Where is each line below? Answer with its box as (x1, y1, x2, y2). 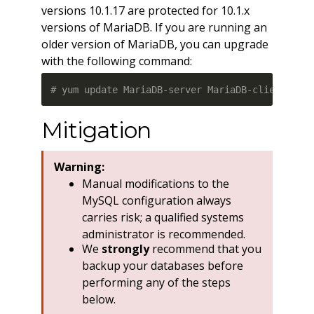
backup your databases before (81, 258, 243, 274)
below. (81, 292, 116, 308)
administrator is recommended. (81, 226, 245, 242)
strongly (101, 241, 149, 257)
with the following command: (41, 53, 192, 69)
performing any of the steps (81, 275, 231, 291)
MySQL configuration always (81, 192, 231, 208)
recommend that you (149, 241, 261, 257)
